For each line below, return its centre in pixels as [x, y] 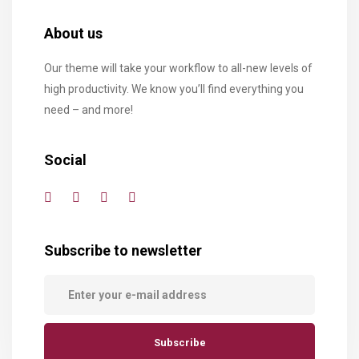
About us [73, 33]
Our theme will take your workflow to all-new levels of [178, 68]
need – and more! [89, 110]
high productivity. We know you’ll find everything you [174, 89]
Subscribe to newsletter [123, 250]
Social [65, 160]
